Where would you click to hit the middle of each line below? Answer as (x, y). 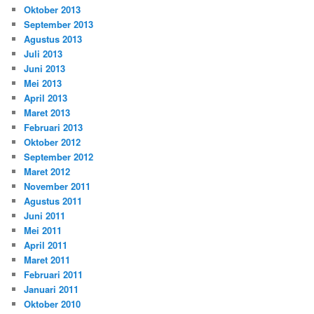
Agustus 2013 (53, 39)
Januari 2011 (52, 289)
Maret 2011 (47, 259)
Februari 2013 (54, 127)
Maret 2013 (47, 112)
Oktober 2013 (53, 9)
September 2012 (59, 156)
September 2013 (59, 24)
